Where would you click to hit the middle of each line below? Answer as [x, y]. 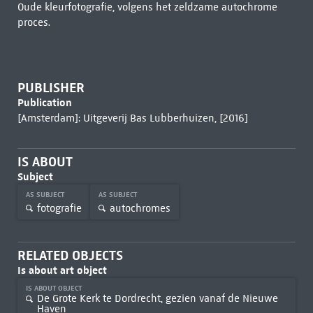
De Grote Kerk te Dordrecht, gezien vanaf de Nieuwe [157, 298]
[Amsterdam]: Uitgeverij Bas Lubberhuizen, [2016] [132, 118]
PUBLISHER [51, 88]
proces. [34, 22]
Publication [44, 102]
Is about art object [62, 270]
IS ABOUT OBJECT [54, 288]
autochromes [140, 208]
